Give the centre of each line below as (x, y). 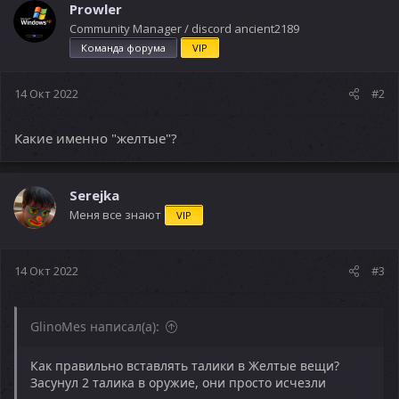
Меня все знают (115, 214)
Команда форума (123, 47)
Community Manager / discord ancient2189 (184, 28)
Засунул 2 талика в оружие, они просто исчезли (178, 383)
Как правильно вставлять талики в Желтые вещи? (185, 366)
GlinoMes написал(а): (95, 326)
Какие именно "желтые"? (96, 138)
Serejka (94, 195)
